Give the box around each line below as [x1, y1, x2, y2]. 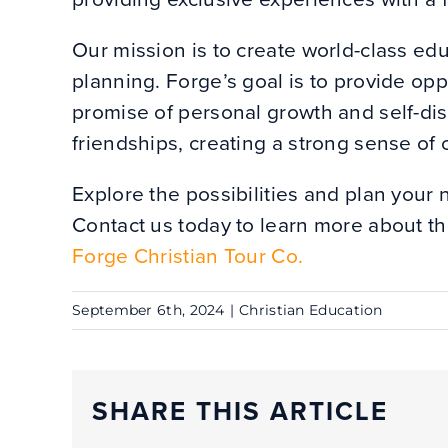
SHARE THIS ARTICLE [92, 392, 388, 431]
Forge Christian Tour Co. [72, 239, 304, 271]
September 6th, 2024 [72, 300, 225, 319]
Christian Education [239, 300, 383, 319]
